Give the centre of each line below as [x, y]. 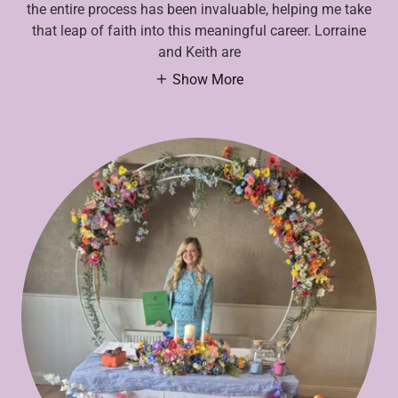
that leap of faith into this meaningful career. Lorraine [199, 30]
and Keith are [199, 52]
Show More [208, 79]
